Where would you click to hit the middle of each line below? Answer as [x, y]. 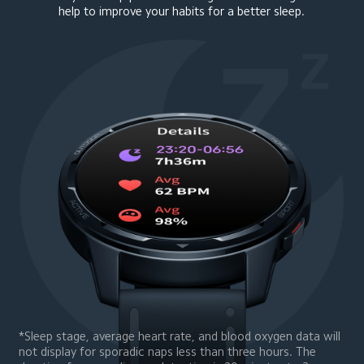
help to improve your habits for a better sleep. [182, 11]
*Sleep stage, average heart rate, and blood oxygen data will [182, 336]
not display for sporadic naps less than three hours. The [169, 352]
